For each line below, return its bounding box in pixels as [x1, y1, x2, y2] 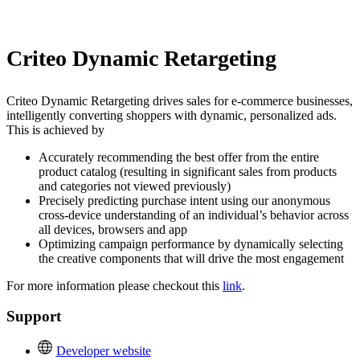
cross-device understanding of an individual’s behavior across [39, 207, 349, 222]
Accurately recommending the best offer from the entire [39, 149, 319, 164]
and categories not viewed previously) [39, 178, 231, 193]
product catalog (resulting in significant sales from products [39, 164, 337, 178]
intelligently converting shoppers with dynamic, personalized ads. [6, 108, 337, 122]
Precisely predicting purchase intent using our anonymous [39, 193, 330, 207]
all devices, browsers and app [39, 222, 187, 236]
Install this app [143, 8, 217, 22]
